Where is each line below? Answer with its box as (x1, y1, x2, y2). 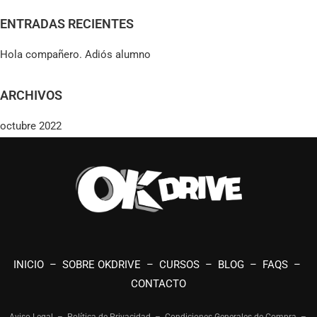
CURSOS (159, 258, 200, 272)
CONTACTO (131, 277, 186, 291)
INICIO (13, 258, 44, 272)
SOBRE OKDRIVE (62, 258, 141, 272)
